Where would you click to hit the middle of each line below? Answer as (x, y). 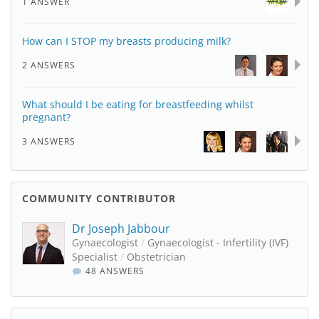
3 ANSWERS (49, 141)
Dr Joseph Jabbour (121, 229)
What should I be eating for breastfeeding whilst (138, 104)
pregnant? (46, 117)
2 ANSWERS (49, 65)
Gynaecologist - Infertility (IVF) (216, 242)
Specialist (96, 257)
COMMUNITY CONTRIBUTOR (99, 198)
